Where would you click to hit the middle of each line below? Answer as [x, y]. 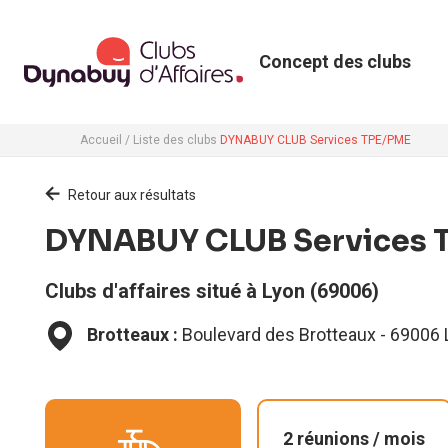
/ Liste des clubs [171, 140]
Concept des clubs [334, 61]
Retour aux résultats [132, 195]
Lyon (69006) [320, 291]
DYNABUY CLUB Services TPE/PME [315, 140]
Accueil [101, 140]
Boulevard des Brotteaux [279, 334]
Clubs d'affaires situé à [153, 291]
